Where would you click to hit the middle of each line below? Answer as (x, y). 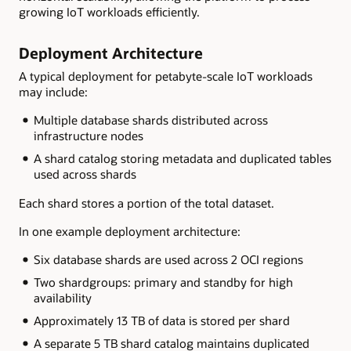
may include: (53, 92)
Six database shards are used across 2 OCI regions (168, 260)
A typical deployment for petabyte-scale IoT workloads (166, 76)
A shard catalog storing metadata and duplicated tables (182, 159)
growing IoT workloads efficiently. (109, 12)
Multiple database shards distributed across (150, 120)
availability (62, 298)
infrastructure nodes (88, 136)
